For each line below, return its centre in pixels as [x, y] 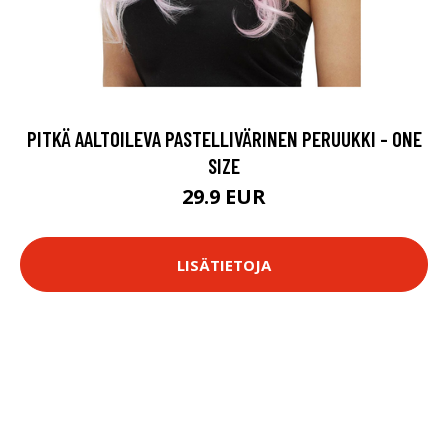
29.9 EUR [224, 196]
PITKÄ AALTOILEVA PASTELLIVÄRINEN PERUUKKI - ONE [224, 138]
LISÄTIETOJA [224, 264]
